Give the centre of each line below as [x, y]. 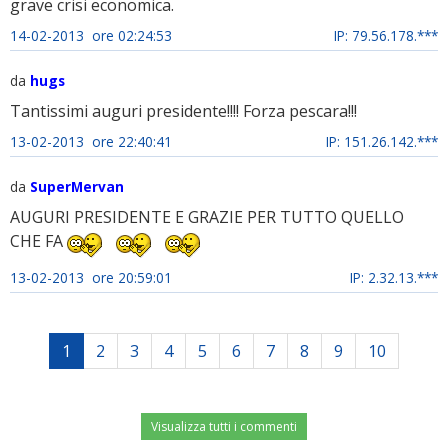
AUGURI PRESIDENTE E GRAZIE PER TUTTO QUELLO [207, 217]
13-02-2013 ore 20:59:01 [91, 277]
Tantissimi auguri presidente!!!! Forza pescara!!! [183, 111]
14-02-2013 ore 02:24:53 [91, 35]
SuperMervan [77, 186]
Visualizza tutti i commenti [224, 426]
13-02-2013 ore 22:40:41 [91, 141]
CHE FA [38, 241]
